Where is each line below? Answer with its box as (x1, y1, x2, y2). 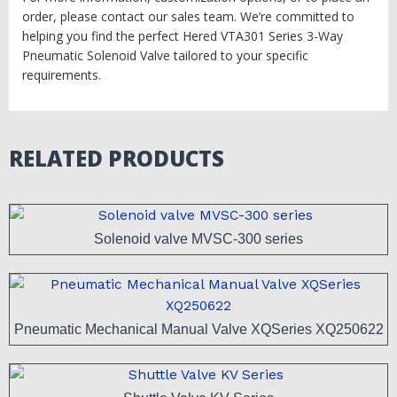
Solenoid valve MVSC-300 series (94, 231, 303, 247)
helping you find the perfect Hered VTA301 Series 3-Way (22, 27, 343, 45)
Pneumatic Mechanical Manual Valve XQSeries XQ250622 (13, 321, 384, 337)
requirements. (22, 66, 101, 84)
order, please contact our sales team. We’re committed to (22, 8, 354, 26)
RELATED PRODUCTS (9, 144, 224, 174)
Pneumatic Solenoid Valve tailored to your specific (22, 47, 308, 65)
